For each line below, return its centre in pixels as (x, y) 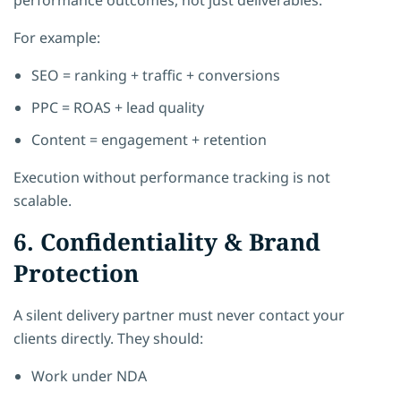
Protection (76, 273)
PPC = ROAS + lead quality (118, 107)
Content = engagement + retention (149, 139)
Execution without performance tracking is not (172, 177)
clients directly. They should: (108, 338)
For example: (57, 37)
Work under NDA (89, 375)
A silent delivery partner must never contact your (179, 315)
